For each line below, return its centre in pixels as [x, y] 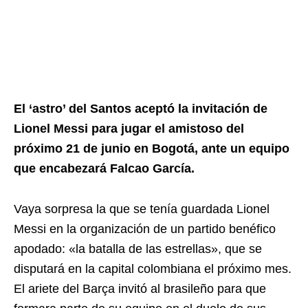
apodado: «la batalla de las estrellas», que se [138, 249]
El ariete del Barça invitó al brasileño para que [140, 289]
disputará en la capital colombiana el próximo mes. [153, 269]
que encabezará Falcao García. [104, 168]
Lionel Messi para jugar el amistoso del [129, 129]
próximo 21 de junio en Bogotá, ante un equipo [152, 148]
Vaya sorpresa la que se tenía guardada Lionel [142, 209]
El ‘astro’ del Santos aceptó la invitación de [141, 109]
